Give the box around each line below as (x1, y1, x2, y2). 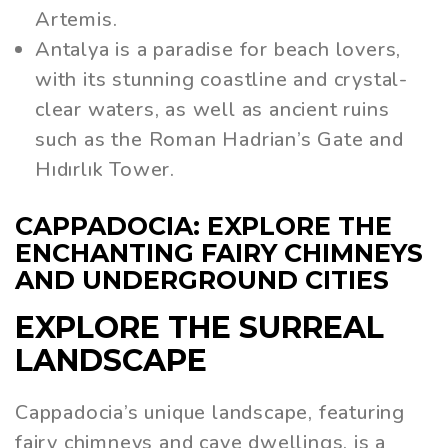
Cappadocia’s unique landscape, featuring (15, 399, 405, 427)
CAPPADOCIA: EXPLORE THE (15, 210, 392, 241)
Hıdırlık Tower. (35, 155, 176, 183)
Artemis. (35, 5, 118, 33)
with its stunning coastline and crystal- (35, 65, 408, 93)
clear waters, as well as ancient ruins (35, 95, 390, 123)
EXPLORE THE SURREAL (15, 309, 384, 347)
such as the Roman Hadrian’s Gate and (35, 125, 404, 153)
